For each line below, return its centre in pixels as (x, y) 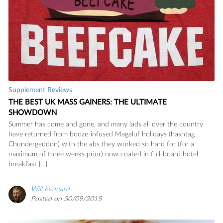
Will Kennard (50, 189)
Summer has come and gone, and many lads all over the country (106, 125)
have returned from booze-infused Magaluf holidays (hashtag (102, 135)
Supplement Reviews (40, 90)
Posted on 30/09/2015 (66, 199)
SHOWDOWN (33, 113)
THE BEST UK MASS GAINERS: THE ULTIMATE (88, 103)
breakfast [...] (28, 165)
